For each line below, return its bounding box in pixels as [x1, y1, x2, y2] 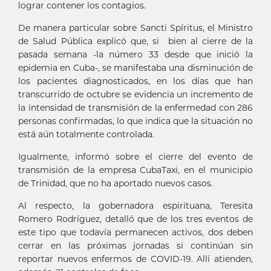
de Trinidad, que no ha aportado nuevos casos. [18, 178, 213, 189]
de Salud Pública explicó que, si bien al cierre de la [18, 36, 253, 47]
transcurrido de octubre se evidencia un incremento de [18, 89, 253, 100]
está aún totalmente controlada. [18, 129, 154, 140]
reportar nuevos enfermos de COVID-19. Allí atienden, [18, 253, 253, 264]
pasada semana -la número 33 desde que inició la [18, 49, 253, 60]
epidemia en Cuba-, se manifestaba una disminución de [18, 62, 253, 73]
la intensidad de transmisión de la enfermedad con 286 [18, 102, 253, 113]
